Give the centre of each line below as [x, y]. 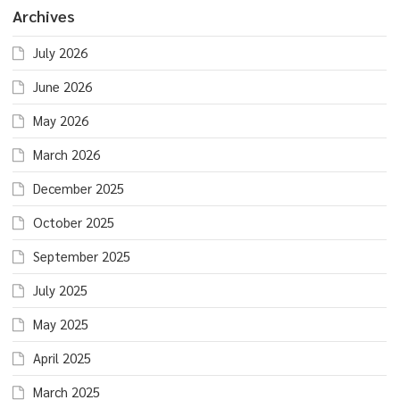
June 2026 [62, 87]
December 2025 [79, 188]
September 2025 [82, 256]
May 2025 [61, 324]
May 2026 [61, 121]
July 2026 [60, 53]
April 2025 [62, 358]
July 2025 [60, 290]
